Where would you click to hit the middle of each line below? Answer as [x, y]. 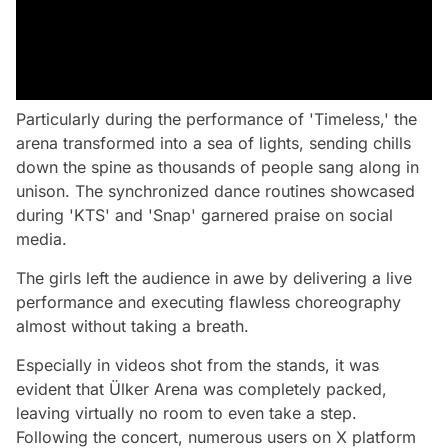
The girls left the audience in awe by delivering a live [214, 278]
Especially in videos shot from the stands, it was [197, 365]
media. [41, 239]
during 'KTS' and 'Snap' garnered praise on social [204, 215]
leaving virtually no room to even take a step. [186, 413]
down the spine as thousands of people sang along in [217, 167]
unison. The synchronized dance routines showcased [215, 191]
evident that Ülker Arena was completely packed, [201, 389]
